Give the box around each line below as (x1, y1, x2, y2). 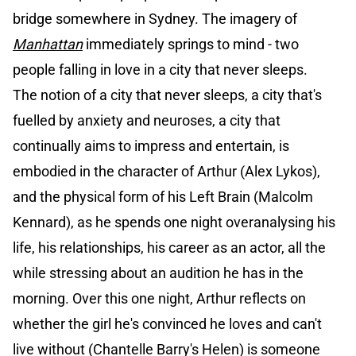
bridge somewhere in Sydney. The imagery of (13, 10, 297, 28)
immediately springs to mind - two (83, 36, 299, 53)
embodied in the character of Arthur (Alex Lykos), (13, 163, 320, 180)
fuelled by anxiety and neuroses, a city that (13, 112, 281, 130)
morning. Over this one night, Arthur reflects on (13, 290, 306, 308)
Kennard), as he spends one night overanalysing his (13, 214, 335, 231)
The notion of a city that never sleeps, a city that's (13, 87, 322, 104)
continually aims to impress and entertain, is (13, 137, 289, 155)
